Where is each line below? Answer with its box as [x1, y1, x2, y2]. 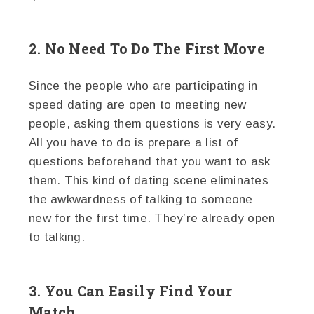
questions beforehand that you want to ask [29, 154, 271, 168]
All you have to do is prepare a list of [29, 135, 238, 149]
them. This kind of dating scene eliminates [29, 173, 268, 187]
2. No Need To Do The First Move [29, 39, 265, 57]
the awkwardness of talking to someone [29, 192, 253, 206]
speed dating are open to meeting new [29, 97, 247, 111]
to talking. [29, 230, 86, 244]
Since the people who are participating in [29, 78, 258, 93]
